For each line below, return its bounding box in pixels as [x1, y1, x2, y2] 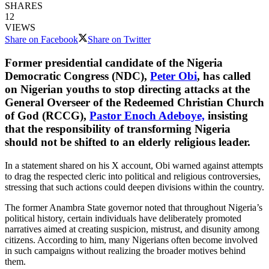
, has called [197, 70, 251, 82]
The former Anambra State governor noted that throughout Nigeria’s [5, 202, 262, 213]
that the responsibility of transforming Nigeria [5, 122, 231, 135]
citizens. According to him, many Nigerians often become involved [5, 234, 258, 245]
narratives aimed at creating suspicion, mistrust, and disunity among [5, 223, 259, 234]
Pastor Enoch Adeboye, [89, 109, 205, 122]
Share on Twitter [88, 34, 151, 45]
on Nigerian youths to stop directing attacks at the [5, 83, 250, 95]
